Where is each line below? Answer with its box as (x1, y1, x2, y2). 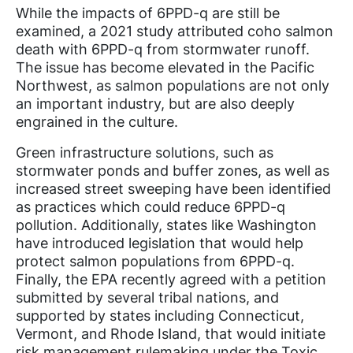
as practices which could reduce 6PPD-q (16, 199, 285, 216)
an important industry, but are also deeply (16, 95, 295, 113)
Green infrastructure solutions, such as (16, 144, 273, 162)
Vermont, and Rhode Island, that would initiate (16, 325, 325, 343)
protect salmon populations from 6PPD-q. (16, 253, 295, 270)
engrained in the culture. (16, 113, 186, 131)
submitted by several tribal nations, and (16, 289, 279, 307)
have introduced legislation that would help (16, 235, 303, 252)
